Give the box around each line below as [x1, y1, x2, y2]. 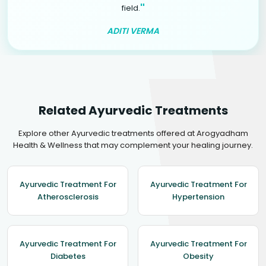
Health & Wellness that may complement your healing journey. [13, 139, 253, 151]
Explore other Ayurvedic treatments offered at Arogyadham [18, 127, 248, 139]
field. [121, 2, 140, 14]
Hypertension [172, 191, 224, 202]
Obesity [183, 250, 214, 262]
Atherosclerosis [37, 191, 99, 202]
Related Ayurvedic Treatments [38, 102, 228, 119]
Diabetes [50, 250, 85, 262]
